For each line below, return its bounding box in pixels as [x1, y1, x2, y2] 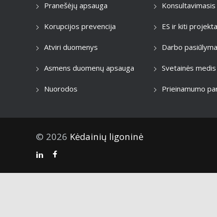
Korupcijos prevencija [44, 21, 116, 31]
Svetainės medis [162, 63, 216, 73]
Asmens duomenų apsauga [44, 63, 134, 73]
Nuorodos [44, 84, 77, 94]
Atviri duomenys [44, 42, 98, 52]
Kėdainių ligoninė [70, 130, 143, 142]
